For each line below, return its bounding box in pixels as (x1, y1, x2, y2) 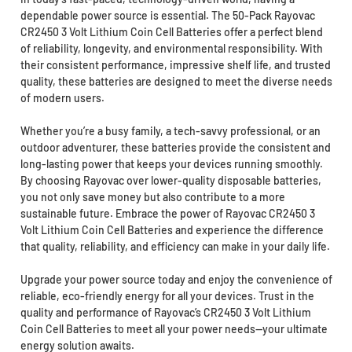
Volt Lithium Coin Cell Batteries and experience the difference (20, 223, 324, 237)
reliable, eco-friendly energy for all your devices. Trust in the (20, 289, 314, 303)
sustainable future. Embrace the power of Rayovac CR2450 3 (20, 207, 315, 221)
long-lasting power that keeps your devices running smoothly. (20, 157, 323, 171)
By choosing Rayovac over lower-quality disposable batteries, (20, 174, 321, 188)
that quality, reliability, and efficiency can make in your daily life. (20, 240, 330, 254)
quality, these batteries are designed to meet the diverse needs (20, 75, 332, 89)
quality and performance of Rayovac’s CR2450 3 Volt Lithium (20, 306, 311, 320)
